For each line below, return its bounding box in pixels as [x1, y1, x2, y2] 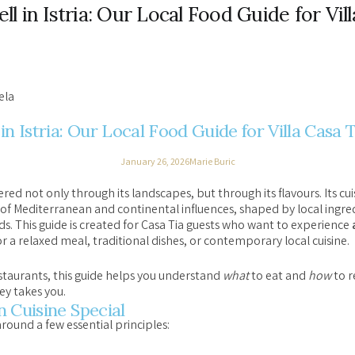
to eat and [249, 268, 308, 286]
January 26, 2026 [120, 156, 189, 170]
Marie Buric [189, 156, 235, 170]
